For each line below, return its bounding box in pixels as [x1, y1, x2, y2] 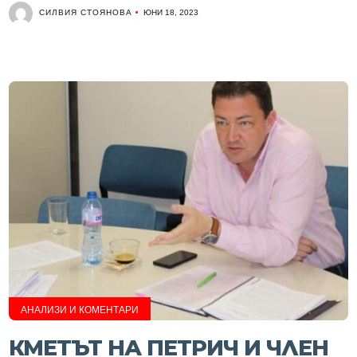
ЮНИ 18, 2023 [143, 8, 199, 17]
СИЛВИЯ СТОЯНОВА [39, 6, 133, 18]
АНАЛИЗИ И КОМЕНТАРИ [21, 304, 139, 316]
